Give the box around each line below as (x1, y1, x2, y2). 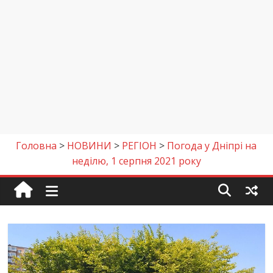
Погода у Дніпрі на (167, 139, 257, 152)
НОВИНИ (67, 139, 112, 152)
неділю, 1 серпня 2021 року (71, 154, 201, 168)
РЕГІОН (122, 139, 157, 152)
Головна (16, 139, 57, 152)
